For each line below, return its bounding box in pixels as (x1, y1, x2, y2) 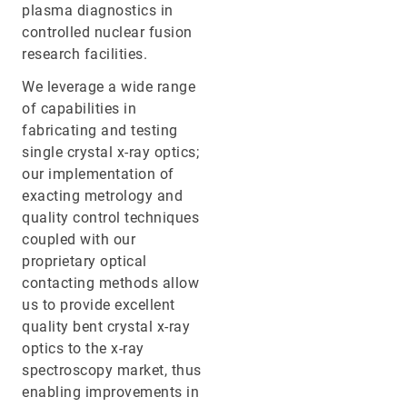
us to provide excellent (22, 295, 175, 313)
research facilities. (22, 45, 147, 63)
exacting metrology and (22, 186, 183, 204)
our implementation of (22, 164, 174, 183)
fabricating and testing (22, 121, 178, 139)
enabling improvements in (22, 382, 199, 401)
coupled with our (22, 230, 135, 248)
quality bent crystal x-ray (22, 317, 190, 335)
